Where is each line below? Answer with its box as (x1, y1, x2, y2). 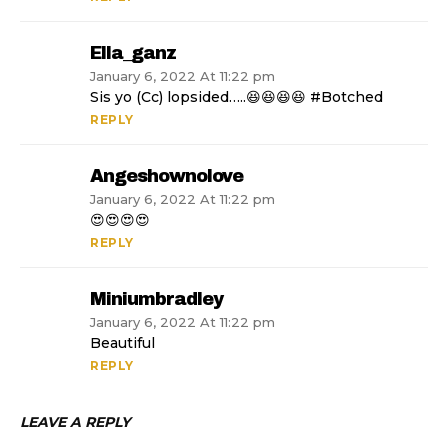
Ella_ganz (90, 43, 176, 64)
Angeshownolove (90, 166, 243, 187)
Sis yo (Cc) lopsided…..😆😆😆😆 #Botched (90, 88, 383, 107)
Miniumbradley (90, 289, 223, 310)
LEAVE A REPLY (20, 413, 130, 432)
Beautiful (90, 334, 155, 353)
